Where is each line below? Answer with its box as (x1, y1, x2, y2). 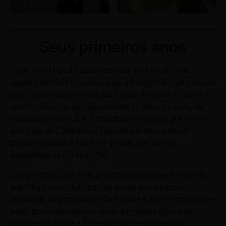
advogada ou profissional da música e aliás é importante (10, 194, 212, 204)
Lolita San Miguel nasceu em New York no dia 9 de (10, 66, 190, 76)
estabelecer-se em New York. (10, 150, 111, 160)
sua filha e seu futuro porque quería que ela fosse (10, 182, 186, 192)
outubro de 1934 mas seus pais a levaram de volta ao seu (10, 78, 215, 88)
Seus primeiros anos (40, 37, 186, 57)
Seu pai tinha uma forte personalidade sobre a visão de (10, 169, 206, 180)
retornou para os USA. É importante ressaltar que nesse (10, 114, 206, 124)
